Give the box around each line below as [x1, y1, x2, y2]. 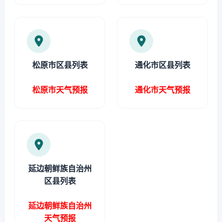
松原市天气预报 [32, 85, 88, 95]
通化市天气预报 [134, 85, 190, 95]
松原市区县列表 [32, 60, 88, 70]
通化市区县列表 [134, 60, 190, 70]
